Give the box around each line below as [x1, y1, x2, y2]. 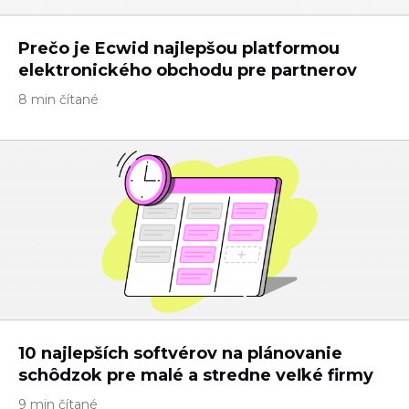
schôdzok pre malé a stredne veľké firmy [18, 365, 373, 385]
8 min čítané [18, 91, 99, 108]
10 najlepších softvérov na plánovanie [18, 343, 342, 363]
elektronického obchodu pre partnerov [18, 60, 357, 80]
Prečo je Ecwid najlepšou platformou [18, 38, 340, 58]
